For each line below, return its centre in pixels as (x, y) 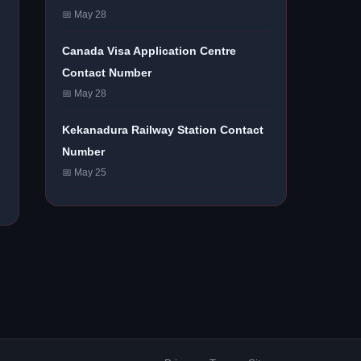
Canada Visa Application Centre (149, 51)
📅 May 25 (84, 172)
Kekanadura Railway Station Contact (163, 130)
